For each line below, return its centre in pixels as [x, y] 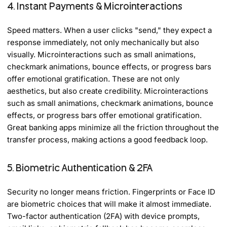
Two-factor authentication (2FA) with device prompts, [104, 216]
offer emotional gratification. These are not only [93, 79]
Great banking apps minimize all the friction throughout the [113, 127]
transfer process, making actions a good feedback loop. [108, 139]
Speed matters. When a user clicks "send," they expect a [110, 30]
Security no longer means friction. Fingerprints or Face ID [111, 192]
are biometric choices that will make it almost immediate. [109, 204]
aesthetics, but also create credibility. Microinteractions [108, 91]
